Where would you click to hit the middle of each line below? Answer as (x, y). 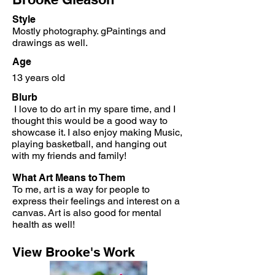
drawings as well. (50, 43)
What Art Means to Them (69, 178)
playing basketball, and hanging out (89, 144)
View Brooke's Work (74, 252)
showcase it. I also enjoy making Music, (97, 132)
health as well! (44, 224)
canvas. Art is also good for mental (87, 213)
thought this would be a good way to (90, 121)
